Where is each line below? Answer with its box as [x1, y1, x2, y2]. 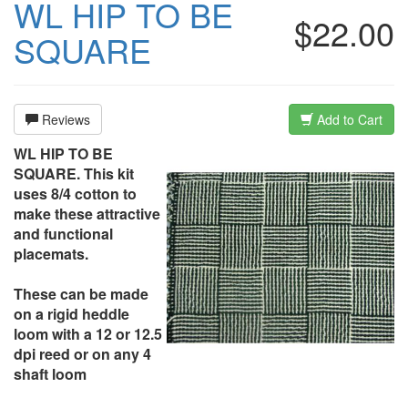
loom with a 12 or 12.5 [14, 322, 162, 344]
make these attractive [14, 202, 160, 224]
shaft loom [14, 362, 87, 384]
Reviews [38, 109, 90, 128]
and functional [14, 222, 113, 244]
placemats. [14, 242, 88, 264]
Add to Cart [313, 109, 382, 128]
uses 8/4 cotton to [14, 182, 137, 204]
